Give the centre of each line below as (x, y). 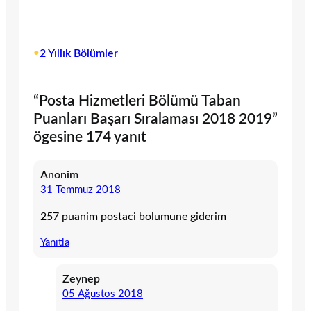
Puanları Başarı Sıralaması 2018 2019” (155, 119)
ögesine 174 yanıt (90, 137)
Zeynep (81, 279)
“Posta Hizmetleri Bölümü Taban (137, 101)
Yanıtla (55, 243)
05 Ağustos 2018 (103, 294)
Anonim (59, 175)
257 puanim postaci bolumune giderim (133, 217)
